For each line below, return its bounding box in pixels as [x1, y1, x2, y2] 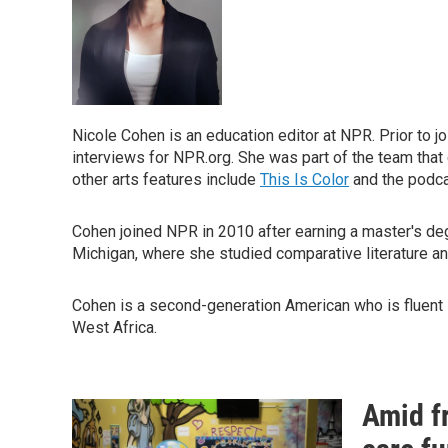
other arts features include [72, 170, 260, 189]
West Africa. [72, 318, 157, 337]
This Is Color [260, 170, 349, 189]
